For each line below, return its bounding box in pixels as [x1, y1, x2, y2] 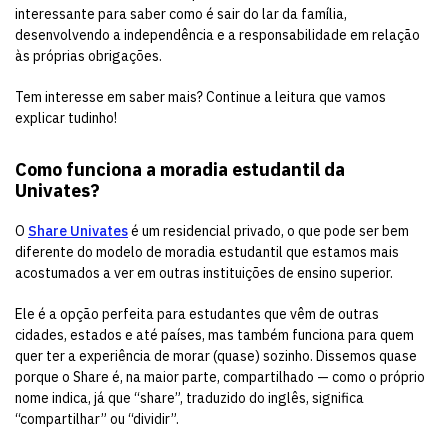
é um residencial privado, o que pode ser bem [128, 222, 409, 240]
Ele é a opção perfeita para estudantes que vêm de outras [15, 305, 379, 323]
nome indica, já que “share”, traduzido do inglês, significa [15, 389, 364, 407]
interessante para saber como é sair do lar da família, [15, 5, 347, 23]
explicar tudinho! [15, 109, 117, 127]
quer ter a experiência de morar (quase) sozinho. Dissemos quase [15, 347, 417, 365]
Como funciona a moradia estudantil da [15, 158, 345, 181]
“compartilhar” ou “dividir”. [15, 410, 179, 428]
